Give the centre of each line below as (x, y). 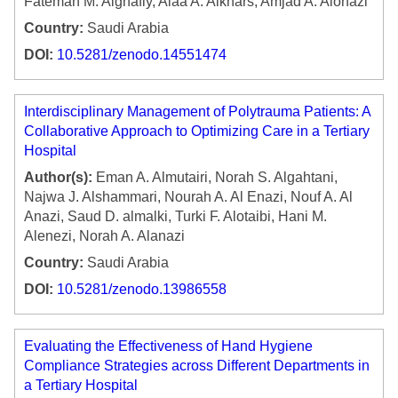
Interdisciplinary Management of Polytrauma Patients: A (197, 112)
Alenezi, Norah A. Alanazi (104, 236)
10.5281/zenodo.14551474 (142, 55)
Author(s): (58, 178)
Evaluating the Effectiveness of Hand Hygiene (168, 346)
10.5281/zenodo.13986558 (142, 290)
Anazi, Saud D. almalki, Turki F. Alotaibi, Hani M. (175, 217)
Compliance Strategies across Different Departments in (197, 366)
